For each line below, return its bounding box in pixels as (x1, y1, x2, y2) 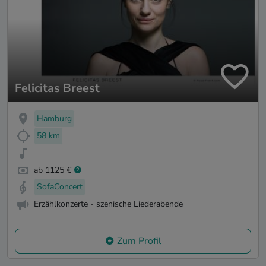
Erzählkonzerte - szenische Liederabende (34, 198, 183, 210)
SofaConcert (37, 181, 83, 193)
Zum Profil (116, 234, 161, 248)
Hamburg (37, 113, 72, 125)
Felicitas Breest (15, 80, 100, 97)
